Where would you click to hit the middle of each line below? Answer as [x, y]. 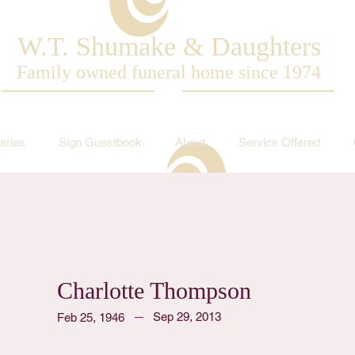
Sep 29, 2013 [187, 317]
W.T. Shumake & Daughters [169, 46]
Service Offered [279, 142]
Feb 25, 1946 [91, 317]
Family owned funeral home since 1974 [169, 72]
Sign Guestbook [100, 142]
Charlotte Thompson [154, 290]
